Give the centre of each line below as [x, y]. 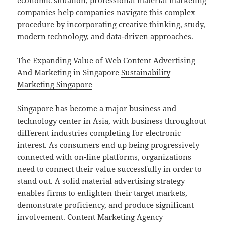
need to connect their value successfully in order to [110, 169]
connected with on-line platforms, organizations [104, 157]
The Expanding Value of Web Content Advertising [106, 61]
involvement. [42, 217]
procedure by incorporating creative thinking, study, [111, 24]
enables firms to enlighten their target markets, [102, 193]
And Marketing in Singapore [69, 73]
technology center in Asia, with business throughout [112, 121]
